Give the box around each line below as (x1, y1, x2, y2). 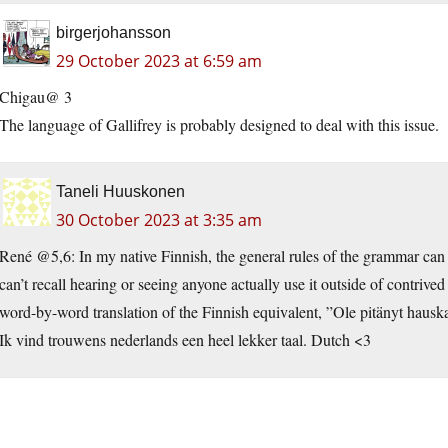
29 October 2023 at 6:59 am (56, 50, 262, 73)
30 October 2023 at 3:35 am (56, 209, 262, 232)
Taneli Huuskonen (56, 183, 185, 201)
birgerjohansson (56, 24, 171, 42)
